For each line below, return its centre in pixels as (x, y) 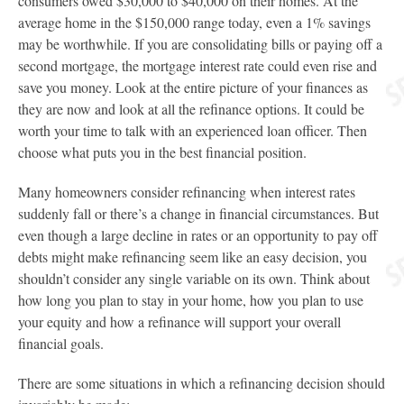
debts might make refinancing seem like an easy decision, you (193, 257)
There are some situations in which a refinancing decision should (202, 383)
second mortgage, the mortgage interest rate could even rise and (197, 65)
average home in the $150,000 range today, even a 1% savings (194, 22)
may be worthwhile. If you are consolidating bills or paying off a (200, 44)
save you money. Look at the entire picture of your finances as (193, 87)
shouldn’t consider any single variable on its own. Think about (194, 278)
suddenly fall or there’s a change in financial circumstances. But (198, 213)
